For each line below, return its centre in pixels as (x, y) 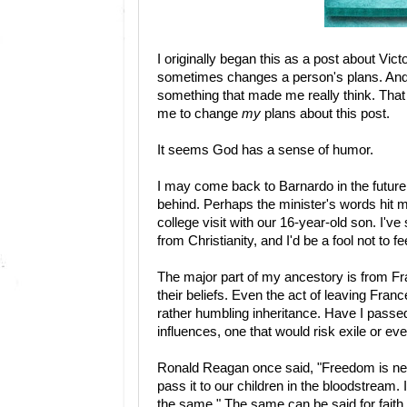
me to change (199, 113)
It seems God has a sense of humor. (265, 149)
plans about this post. (325, 113)
